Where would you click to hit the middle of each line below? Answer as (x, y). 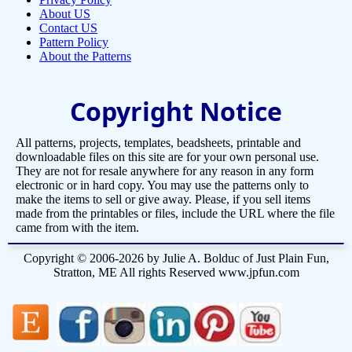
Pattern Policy (74, 42)
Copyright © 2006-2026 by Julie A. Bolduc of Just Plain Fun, (176, 258)
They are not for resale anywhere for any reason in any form (165, 171)
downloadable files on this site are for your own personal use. (167, 157)
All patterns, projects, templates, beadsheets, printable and (158, 143)
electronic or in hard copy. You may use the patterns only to (162, 185)
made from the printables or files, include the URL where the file (175, 214)
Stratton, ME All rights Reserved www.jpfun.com (176, 273)
